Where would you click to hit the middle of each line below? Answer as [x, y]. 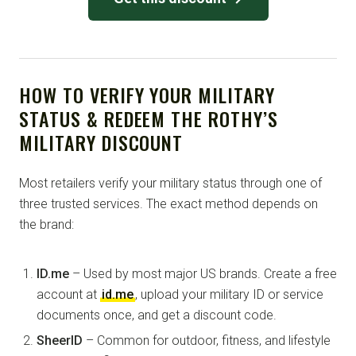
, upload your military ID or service [229, 294]
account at [68, 294]
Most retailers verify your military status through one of [170, 183]
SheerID [60, 340]
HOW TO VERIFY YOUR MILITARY [147, 94]
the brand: [46, 224]
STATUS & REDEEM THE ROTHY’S [149, 118]
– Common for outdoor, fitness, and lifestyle [207, 340]
